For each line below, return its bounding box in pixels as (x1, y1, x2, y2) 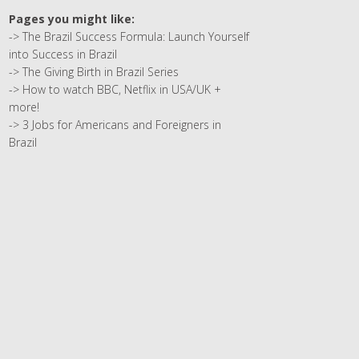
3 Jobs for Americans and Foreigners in (22, 117, 221, 133)
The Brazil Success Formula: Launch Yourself (22, 29, 249, 45)
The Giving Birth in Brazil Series (22, 64, 179, 80)
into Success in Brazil (9, 46, 117, 63)
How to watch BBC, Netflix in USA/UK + (22, 82, 221, 98)
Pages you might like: (9, 11, 135, 27)
